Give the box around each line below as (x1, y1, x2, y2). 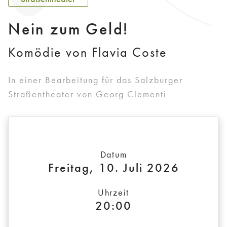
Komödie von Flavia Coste (8, 44, 167, 61)
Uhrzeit (98, 186, 129, 199)
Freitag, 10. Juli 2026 (48, 160, 179, 176)
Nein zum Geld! (8, 19, 129, 40)
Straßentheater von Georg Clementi (8, 88, 167, 100)
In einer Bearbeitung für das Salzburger (8, 74, 183, 86)
